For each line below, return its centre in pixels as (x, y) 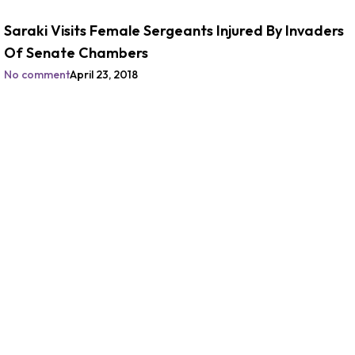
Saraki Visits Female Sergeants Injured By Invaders (174, 31)
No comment (37, 74)
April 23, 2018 (104, 74)
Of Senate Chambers (76, 53)
